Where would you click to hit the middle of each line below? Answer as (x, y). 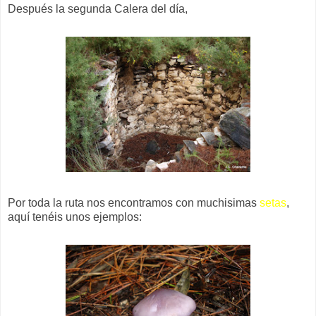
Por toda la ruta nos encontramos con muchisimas (134, 202)
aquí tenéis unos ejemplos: (75, 217)
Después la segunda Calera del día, (98, 8)
